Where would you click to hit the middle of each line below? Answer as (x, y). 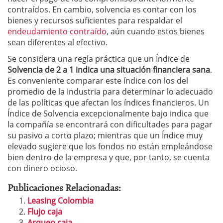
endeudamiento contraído (57, 31)
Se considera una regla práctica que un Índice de (99, 58)
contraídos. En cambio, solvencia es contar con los (102, 9)
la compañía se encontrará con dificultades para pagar (110, 124)
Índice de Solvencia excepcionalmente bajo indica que (108, 113)
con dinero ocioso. (42, 168)
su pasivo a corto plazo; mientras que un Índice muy (105, 135)
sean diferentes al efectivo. (57, 42)
